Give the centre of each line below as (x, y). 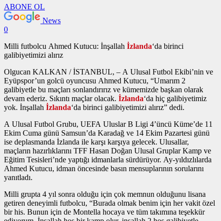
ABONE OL (24, 7)
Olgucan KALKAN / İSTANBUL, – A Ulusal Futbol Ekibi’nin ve (109, 72)
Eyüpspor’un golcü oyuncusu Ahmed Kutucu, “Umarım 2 (95, 81)
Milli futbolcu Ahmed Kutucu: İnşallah (65, 46)
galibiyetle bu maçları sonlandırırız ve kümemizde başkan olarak (104, 90)
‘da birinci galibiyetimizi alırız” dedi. (128, 108)
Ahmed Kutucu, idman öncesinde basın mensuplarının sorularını (104, 169)
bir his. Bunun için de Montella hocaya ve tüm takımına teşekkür (104, 212)
